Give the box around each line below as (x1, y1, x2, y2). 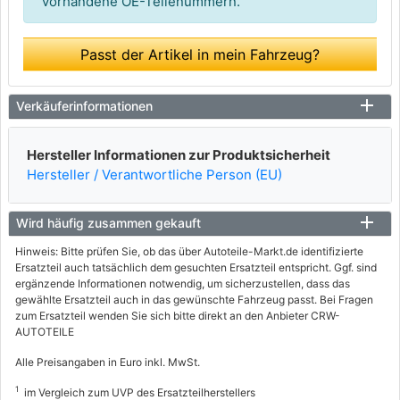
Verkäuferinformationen (16, 97, 153, 113)
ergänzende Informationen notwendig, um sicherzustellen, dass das (15, 276, 350, 290)
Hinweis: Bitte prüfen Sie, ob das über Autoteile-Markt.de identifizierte (15, 244, 363, 258)
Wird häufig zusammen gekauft (16, 214, 201, 230)
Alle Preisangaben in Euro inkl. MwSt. (15, 354, 200, 369)
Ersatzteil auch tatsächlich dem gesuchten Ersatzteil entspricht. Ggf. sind (15, 260, 377, 274)
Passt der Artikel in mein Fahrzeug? (80, 45, 320, 63)
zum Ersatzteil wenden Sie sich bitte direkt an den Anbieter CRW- (15, 308, 340, 322)
